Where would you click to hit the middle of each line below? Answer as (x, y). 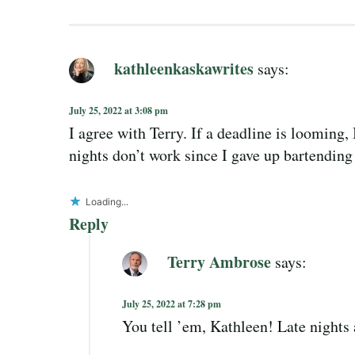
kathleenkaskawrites (184, 68)
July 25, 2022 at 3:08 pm (118, 110)
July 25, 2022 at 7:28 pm (172, 303)
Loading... (107, 201)
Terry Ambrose (219, 261)
